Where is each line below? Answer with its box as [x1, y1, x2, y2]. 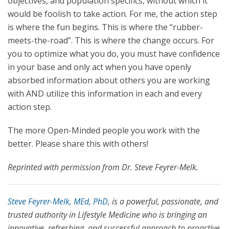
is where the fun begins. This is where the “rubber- [8, 21, 203, 33]
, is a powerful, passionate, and [108, 196, 218, 208]
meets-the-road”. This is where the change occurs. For [8, 35, 214, 47]
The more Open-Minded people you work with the [8, 125, 200, 136]
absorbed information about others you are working [8, 75, 210, 86]
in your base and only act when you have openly [8, 61, 191, 73]
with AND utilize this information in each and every [8, 88, 202, 100]
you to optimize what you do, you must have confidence [8, 48, 220, 60]
